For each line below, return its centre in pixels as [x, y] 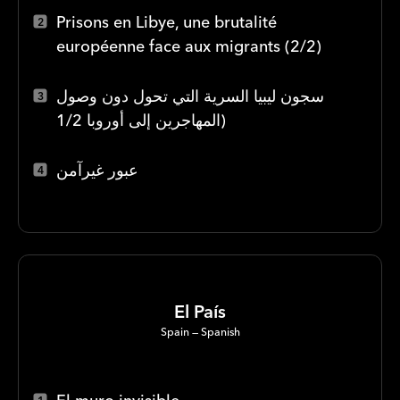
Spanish [220, 331]
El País [200, 311]
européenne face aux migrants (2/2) [189, 46]
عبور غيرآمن [97, 170]
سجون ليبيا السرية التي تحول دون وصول [190, 96]
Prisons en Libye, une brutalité [167, 21]
